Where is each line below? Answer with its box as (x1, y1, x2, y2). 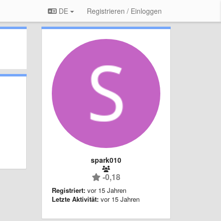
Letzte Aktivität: (51, 194, 99, 204)
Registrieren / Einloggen (87, 6, 162, 16)
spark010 (90, 154, 121, 165)
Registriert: (51, 185, 85, 195)
